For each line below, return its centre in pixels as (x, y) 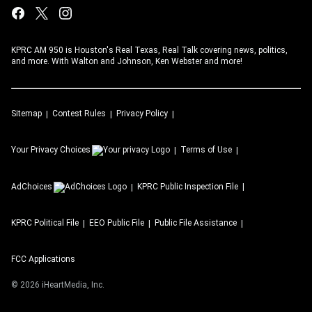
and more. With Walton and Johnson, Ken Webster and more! (127, 61)
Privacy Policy (142, 114)
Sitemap (26, 114)
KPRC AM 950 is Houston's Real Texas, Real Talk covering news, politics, (149, 50)
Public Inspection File (199, 187)
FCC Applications (43, 259)
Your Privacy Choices (51, 150)
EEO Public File (117, 223)
